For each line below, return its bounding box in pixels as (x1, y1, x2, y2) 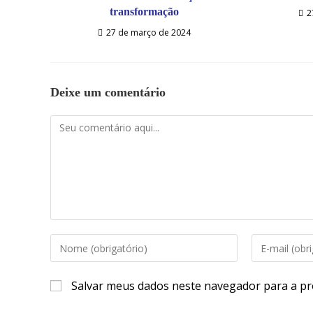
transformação (110, 6, 180, 18)
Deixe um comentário (50, 85, 166, 100)
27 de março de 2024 (106, 27, 191, 39)
